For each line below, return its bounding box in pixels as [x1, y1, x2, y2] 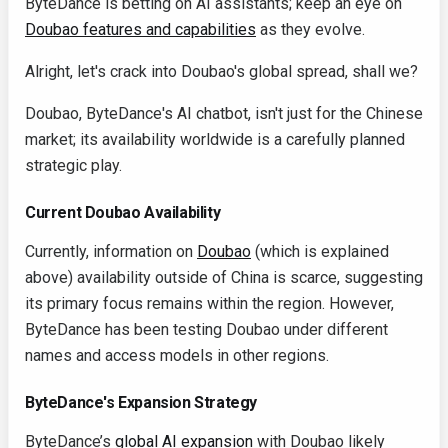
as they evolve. [256, 20, 365, 39]
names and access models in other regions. [25, 346, 329, 365]
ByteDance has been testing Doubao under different [25, 320, 388, 339]
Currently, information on [25, 242, 197, 261]
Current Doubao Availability [25, 203, 221, 222]
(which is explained [251, 242, 389, 261]
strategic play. [25, 156, 122, 175]
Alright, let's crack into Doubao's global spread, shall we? [25, 62, 418, 81]
